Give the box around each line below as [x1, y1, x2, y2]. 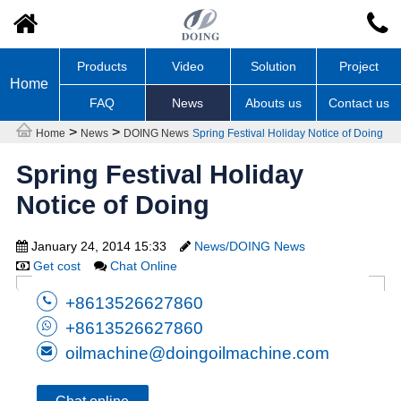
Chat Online [109, 258, 177, 273]
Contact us [328, 95, 389, 110]
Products [77, 58, 128, 73]
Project [338, 58, 379, 73]
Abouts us [244, 95, 302, 110]
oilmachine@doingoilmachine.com [65, 344, 330, 363]
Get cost [32, 258, 81, 273]
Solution [250, 58, 296, 73]
